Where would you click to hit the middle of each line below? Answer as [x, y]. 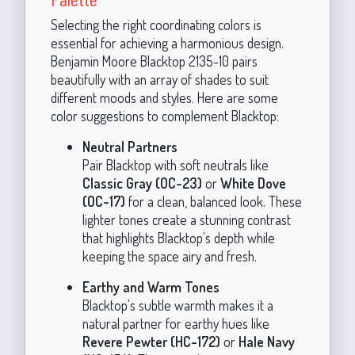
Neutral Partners [130, 146]
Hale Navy [266, 341]
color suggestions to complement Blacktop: [164, 115]
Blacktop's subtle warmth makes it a [177, 305]
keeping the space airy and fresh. [169, 256]
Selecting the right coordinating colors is [156, 24]
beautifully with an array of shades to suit [159, 79]
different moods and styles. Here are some [164, 97]
